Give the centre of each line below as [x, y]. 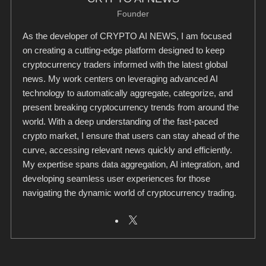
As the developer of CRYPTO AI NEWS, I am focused [127, 36]
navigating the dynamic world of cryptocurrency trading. [130, 192]
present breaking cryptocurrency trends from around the [131, 107]
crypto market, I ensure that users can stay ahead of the [131, 135]
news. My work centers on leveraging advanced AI [121, 78]
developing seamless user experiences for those [117, 178]
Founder [133, 13]
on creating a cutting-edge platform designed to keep [124, 50]
